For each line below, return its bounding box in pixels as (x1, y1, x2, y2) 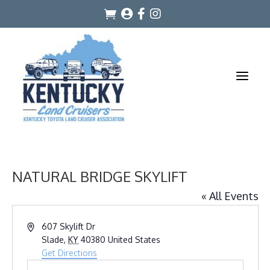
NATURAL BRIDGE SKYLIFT (11, 167, 187, 186)
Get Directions (42, 248, 98, 258)
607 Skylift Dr (42, 221, 96, 231)
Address (26, 221, 58, 231)
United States (108, 234, 161, 245)
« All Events (201, 189, 259, 202)
